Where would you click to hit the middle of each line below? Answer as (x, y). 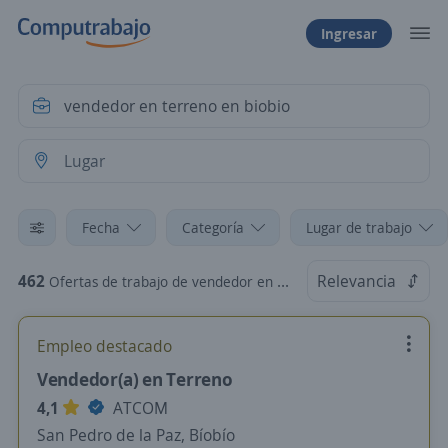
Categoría (213, 227)
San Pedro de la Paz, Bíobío (136, 435)
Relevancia (356, 281)
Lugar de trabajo (359, 227)
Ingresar (349, 33)
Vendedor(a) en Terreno (135, 379)
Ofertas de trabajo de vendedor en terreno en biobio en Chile (163, 281)
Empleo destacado (104, 346)
